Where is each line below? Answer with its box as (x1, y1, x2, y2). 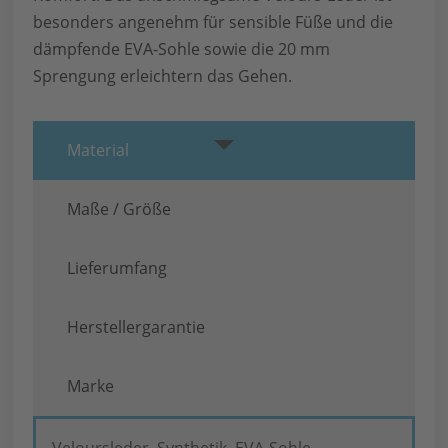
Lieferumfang (67, 256, 168, 279)
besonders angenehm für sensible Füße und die (33, 10, 394, 33)
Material (67, 138, 130, 161)
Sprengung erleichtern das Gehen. (33, 64, 293, 87)
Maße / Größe (67, 197, 172, 220)
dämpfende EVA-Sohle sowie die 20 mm (33, 37, 331, 60)
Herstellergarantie (67, 315, 206, 338)
